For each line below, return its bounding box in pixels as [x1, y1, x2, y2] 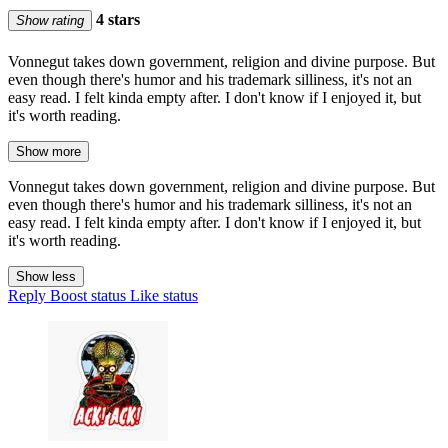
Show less [16, 268, 76, 284]
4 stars [92, 11, 140, 29]
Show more [16, 143, 81, 159]
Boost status [50, 286, 126, 304]
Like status [130, 286, 198, 304]
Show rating [16, 13, 84, 29]
